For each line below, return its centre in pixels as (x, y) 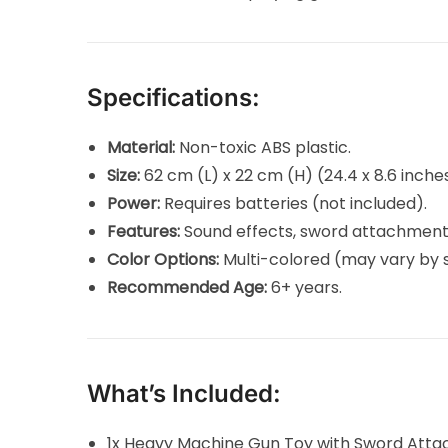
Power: (134, 203)
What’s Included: (184, 393)
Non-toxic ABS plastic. (263, 147)
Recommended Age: (187, 287)
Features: (144, 231)
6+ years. (305, 287)
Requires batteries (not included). (294, 203)
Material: (141, 147)
